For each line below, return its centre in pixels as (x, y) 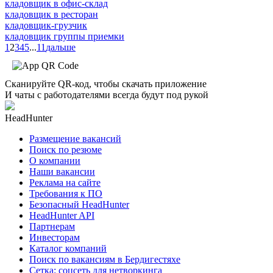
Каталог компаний (68, 248)
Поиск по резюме (66, 149)
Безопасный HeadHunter (79, 204)
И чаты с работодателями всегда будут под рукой (107, 94)
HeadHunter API (62, 215)
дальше (61, 47)
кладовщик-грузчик (46, 25)
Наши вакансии (62, 171)
